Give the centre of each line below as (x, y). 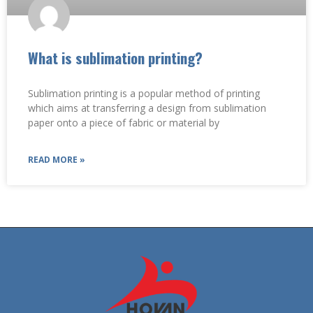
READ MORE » (57, 160)
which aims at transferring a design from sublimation (147, 108)
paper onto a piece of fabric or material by (124, 123)
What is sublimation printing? (115, 58)
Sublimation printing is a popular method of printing (144, 94)
